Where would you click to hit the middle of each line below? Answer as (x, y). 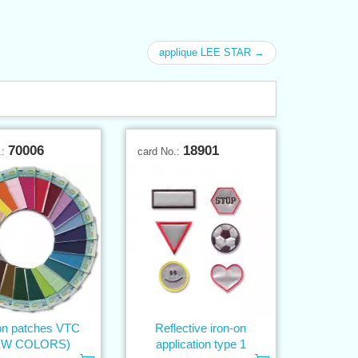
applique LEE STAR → (212, 52)
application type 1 (201, 344)
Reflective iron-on (201, 328)
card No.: (161, 151)
